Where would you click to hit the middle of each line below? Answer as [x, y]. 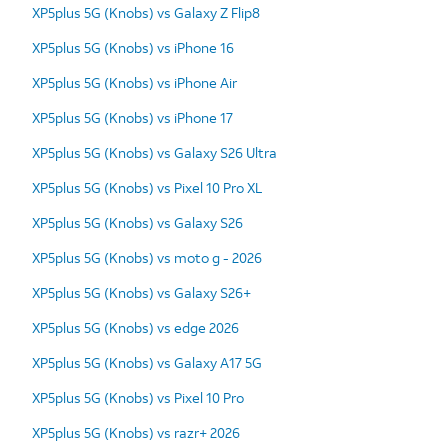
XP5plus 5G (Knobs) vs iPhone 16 [133, 47]
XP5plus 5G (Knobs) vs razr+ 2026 [136, 432]
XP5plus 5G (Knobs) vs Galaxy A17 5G [147, 362]
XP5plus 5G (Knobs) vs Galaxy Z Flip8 [146, 12]
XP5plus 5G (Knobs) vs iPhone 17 [132, 117]
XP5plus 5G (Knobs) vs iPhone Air [134, 82]
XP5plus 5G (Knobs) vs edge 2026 [135, 327]
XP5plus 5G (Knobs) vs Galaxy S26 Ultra [154, 152]
